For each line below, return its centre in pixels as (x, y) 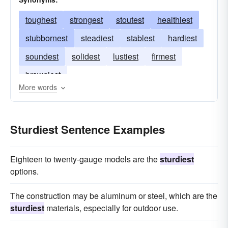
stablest (141, 38)
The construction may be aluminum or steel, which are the (114, 196)
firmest (164, 56)
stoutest (130, 20)
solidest (86, 56)
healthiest (175, 20)
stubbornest (47, 38)
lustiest (126, 56)
